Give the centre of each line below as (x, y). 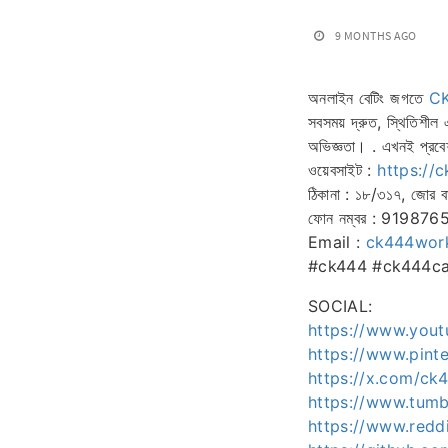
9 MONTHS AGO (376, 35)
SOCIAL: (340, 306)
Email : (337, 242)
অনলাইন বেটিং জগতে (368, 98)
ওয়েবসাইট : (343, 170)
